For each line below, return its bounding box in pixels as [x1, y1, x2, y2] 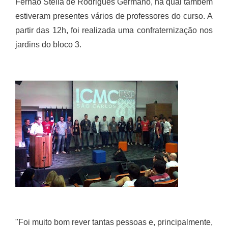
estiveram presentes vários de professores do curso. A [15, 11, 213, 20]
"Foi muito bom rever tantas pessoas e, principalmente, [15, 217, 213, 226]
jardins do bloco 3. [15, 40, 81, 49]
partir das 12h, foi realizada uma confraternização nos [15, 25, 213, 35]
